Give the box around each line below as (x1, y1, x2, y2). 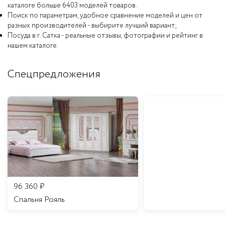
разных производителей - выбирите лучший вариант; (8, 20, 177, 31)
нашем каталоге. (8, 40, 58, 51)
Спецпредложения (8, 66, 100, 82)
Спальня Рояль (14, 193, 65, 205)
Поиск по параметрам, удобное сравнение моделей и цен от (8, 10, 202, 21)
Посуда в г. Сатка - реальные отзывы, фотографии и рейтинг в (8, 30, 203, 41)
